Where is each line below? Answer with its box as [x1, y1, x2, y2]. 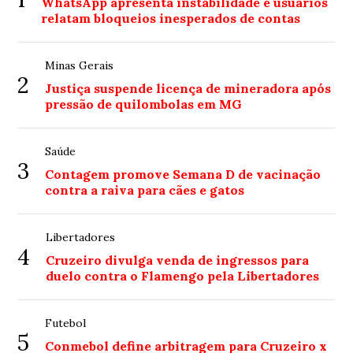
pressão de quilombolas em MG [45, 96, 243, 113]
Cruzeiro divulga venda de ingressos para [46, 252, 310, 269]
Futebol [45, 316, 87, 331]
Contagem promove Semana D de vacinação [45, 166, 321, 183]
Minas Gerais [45, 58, 114, 73]
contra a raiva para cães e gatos [45, 182, 245, 199]
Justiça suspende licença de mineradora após [45, 80, 332, 97]
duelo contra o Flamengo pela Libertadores [46, 268, 320, 284]
